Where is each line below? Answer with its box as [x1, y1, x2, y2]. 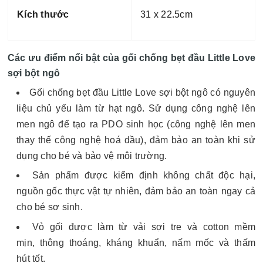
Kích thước [17, 9, 69, 19]
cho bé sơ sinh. [16, 202, 83, 213]
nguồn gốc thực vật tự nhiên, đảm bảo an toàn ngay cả [16, 186, 255, 197]
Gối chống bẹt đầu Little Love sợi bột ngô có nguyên [29, 87, 256, 97]
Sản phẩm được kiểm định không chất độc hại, [32, 170, 256, 181]
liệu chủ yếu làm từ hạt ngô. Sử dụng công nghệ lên [16, 103, 255, 113]
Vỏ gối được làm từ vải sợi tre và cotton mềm [32, 221, 255, 232]
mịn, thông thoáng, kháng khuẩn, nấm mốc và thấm [16, 237, 255, 248]
